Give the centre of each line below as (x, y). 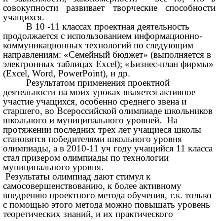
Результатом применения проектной (98, 83)
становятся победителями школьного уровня (93, 139)
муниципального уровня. (54, 167)
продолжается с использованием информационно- (103, 36)
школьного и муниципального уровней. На (91, 120)
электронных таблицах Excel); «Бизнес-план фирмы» (109, 64)
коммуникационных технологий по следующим (98, 45)
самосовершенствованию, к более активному (92, 186)
